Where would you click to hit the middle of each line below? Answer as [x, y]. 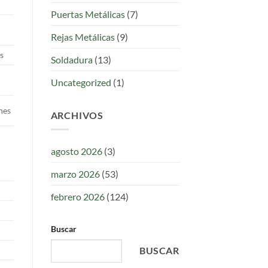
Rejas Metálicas [83, 36]
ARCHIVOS [77, 115]
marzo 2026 [75, 174]
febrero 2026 [77, 197]
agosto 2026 [76, 151]
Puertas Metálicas [88, 14]
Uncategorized [81, 82]
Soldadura [71, 59]
